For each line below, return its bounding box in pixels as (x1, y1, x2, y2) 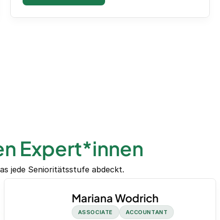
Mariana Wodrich (71, 191, 159, 205)
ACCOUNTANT (125, 209, 168, 216)
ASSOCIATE (78, 209, 113, 216)
